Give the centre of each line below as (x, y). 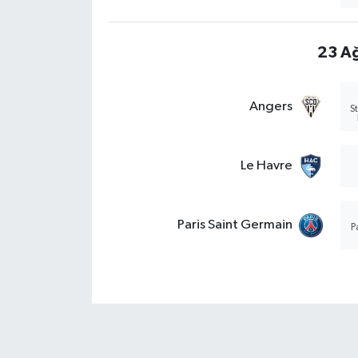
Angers (270, 107)
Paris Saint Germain (235, 225)
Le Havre (266, 166)
